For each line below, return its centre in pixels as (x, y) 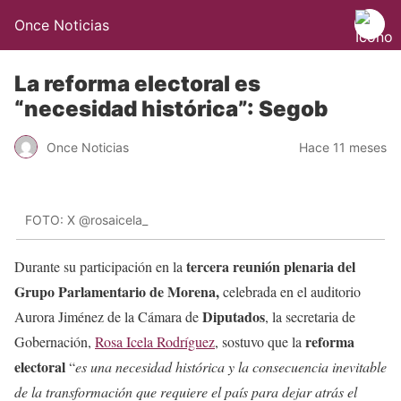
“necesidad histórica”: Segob (171, 109)
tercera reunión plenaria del (269, 266)
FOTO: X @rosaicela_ (86, 220)
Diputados (234, 316)
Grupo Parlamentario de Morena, (117, 291)
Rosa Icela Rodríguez (155, 341)
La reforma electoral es (137, 84)
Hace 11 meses (343, 147)
